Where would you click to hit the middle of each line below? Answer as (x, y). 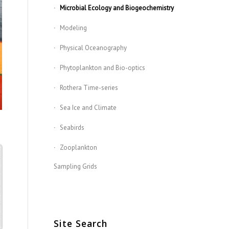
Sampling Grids (76, 166)
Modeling (74, 28)
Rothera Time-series (89, 88)
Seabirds (72, 128)
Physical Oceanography (94, 48)
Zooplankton (79, 147)
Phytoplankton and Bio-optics (103, 68)
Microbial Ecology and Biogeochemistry (117, 8)
